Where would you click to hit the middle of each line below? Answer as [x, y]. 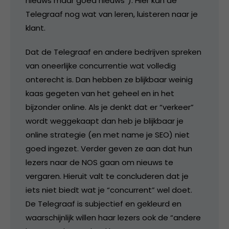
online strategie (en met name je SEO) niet [108, 135]
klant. [36, 28]
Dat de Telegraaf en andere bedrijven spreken [113, 52]
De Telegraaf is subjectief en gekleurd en [104, 204]
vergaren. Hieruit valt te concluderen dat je [107, 176]
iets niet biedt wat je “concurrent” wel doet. [109, 190]
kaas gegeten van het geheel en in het [100, 93]
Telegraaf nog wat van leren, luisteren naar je [112, 14]
